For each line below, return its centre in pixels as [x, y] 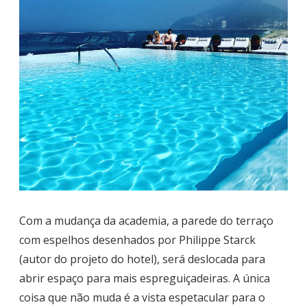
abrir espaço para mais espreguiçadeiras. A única [145, 279]
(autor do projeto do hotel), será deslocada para [142, 259]
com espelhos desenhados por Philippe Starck [137, 240]
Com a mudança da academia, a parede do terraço [146, 221]
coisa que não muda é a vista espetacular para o [142, 298]
